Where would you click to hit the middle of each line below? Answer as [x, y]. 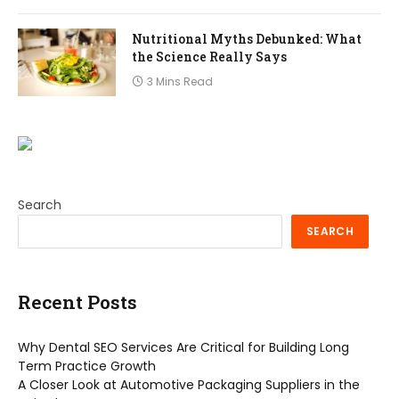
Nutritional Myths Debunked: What [247, 38]
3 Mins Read [180, 81]
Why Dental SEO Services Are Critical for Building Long [183, 348]
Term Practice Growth [87, 366]
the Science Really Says [209, 56]
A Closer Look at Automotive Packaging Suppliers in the [189, 385]
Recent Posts [77, 301]
